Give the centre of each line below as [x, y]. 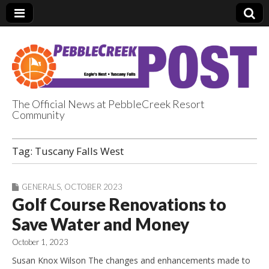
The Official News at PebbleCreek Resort [108, 104]
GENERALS [41, 186]
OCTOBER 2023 [93, 186]
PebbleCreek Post [124, 133]
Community [38, 114]
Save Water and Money [101, 224]
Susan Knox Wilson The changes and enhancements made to [131, 260]
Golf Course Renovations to [119, 204]
